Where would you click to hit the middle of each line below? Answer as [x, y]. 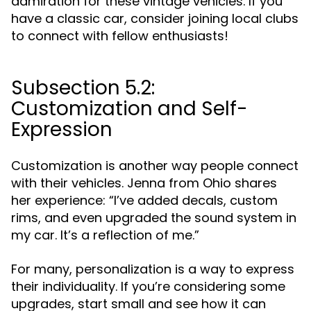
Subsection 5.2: [83, 88]
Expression [62, 129]
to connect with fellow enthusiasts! [120, 36]
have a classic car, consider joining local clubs [155, 18]
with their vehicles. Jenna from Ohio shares [144, 183]
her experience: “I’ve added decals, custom [144, 200]
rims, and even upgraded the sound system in [154, 218]
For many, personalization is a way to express [153, 269]
